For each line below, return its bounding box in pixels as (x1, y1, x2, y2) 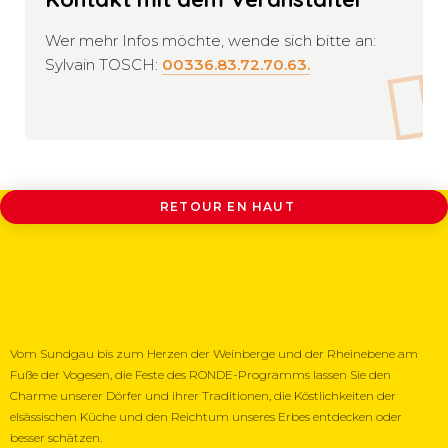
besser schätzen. (10, 429, 102, 445)
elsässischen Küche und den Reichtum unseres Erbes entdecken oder (10, 408, 402, 424)
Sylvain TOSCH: (45, 54, 162, 74)
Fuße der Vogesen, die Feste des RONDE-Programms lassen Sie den (10, 366, 391, 382)
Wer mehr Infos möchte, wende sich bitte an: (45, 30, 376, 50)
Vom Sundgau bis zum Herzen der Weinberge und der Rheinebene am (10, 345, 418, 361)
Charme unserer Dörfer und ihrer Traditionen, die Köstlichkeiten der (10, 387, 396, 403)
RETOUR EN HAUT (160, 198, 295, 214)
